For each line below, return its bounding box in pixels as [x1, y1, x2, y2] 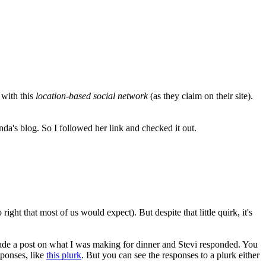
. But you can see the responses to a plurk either [81, 249, 259, 260]
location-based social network [36, 90, 148, 101]
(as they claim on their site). [148, 90, 253, 101]
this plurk [46, 249, 81, 260]
